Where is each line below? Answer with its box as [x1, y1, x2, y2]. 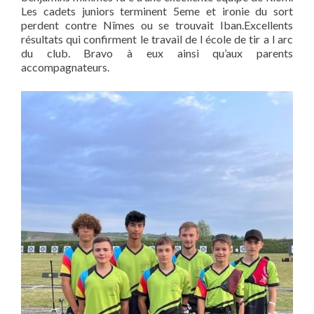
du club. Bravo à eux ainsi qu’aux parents [21, 46, 293, 60]
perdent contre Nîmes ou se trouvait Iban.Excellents [21, 18, 293, 32]
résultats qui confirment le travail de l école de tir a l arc [21, 32, 293, 46]
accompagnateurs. [21, 60, 109, 74]
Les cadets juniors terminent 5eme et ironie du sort [21, 4, 293, 18]
